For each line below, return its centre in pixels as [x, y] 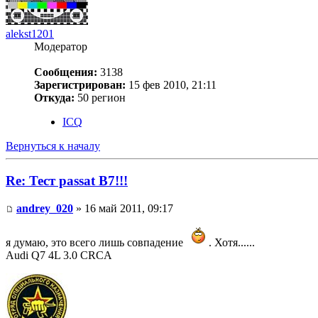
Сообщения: [66, 72]
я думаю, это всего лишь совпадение [96, 242]
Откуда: [54, 98]
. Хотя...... [230, 242]
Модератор [61, 47]
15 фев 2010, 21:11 [171, 85]
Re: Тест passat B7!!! [67, 180]
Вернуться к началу [53, 146]
